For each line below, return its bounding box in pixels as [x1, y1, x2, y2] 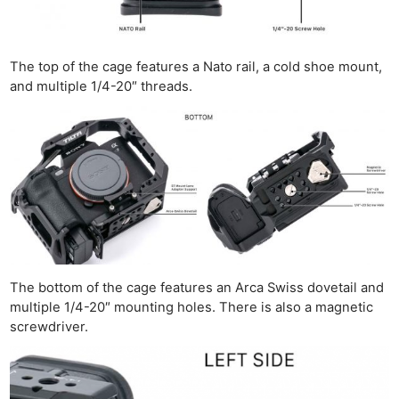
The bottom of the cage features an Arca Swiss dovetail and [10, 279, 385, 296]
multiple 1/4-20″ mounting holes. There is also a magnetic [10, 298, 374, 315]
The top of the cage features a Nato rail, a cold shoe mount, [10, 59, 383, 76]
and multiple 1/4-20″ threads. [10, 78, 193, 95]
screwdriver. [10, 318, 89, 335]
